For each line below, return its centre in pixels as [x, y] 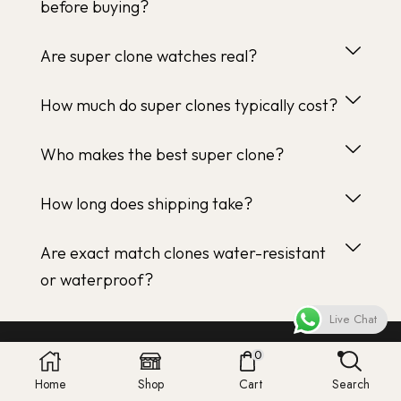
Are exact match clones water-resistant [183, 252]
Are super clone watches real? [149, 55]
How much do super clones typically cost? [189, 105]
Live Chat [353, 319]
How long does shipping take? [146, 203]
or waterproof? [97, 279]
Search [351, 384]
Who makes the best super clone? [162, 154]
